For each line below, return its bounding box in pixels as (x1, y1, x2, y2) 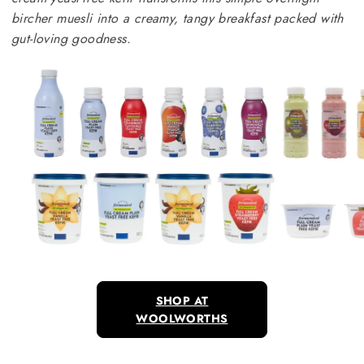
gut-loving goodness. (11, 28, 131, 48)
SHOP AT (155, 292, 209, 309)
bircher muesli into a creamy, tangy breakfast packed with (11, 8, 344, 28)
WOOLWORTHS (136, 310, 228, 327)
